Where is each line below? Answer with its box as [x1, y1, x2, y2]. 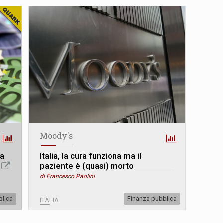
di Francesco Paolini [40, 172, 95, 180]
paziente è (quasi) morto [40, 160, 134, 171]
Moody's [40, 130, 73, 141]
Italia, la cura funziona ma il [40, 150, 142, 161]
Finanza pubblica [127, 194, 177, 202]
